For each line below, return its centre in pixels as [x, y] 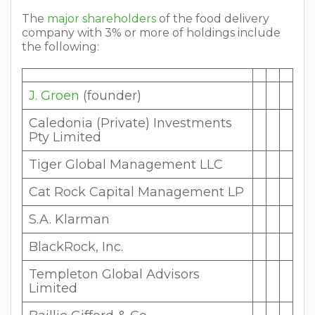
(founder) [110, 95]
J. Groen [54, 95]
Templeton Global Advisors [114, 274]
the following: [60, 46]
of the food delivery [213, 18]
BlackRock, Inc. [76, 246]
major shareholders [102, 18]
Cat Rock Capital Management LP [136, 192]
